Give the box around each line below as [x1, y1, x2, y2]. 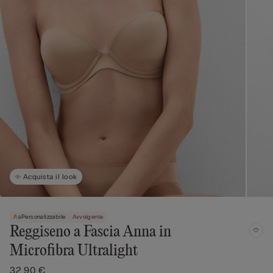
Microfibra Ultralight [10, 242, 138, 260]
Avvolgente [73, 213, 104, 221]
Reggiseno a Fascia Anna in [10, 223, 171, 241]
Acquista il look [23, 172, 77, 181]
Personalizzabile [21, 213, 66, 221]
